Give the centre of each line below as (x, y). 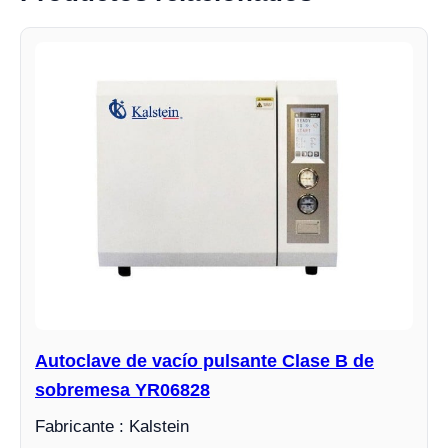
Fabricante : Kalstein (112, 426)
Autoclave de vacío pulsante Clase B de (204, 360)
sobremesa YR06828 (122, 389)
